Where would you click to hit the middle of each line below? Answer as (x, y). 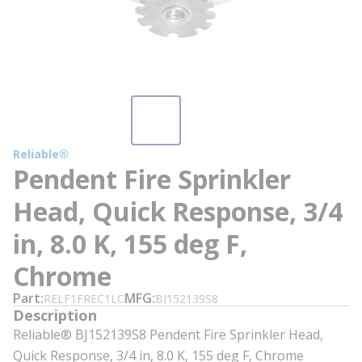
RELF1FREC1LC (84, 299)
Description (55, 315)
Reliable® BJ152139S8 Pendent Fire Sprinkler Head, (168, 335)
